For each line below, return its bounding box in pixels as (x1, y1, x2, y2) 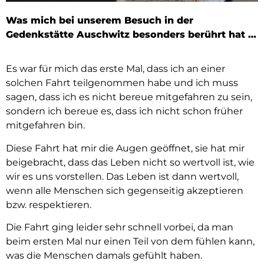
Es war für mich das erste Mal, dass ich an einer (6, 63, 225, 75)
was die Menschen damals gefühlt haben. (6, 249, 202, 261)
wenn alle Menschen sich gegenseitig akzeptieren (6, 184, 243, 196)
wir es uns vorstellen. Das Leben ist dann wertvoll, (6, 170, 239, 182)
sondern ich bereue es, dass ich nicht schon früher (6, 105, 243, 117)
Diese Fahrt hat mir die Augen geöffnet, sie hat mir (6, 142, 245, 154)
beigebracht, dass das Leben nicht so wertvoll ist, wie (6, 156, 255, 168)
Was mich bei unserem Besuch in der (6, 14, 193, 26)
